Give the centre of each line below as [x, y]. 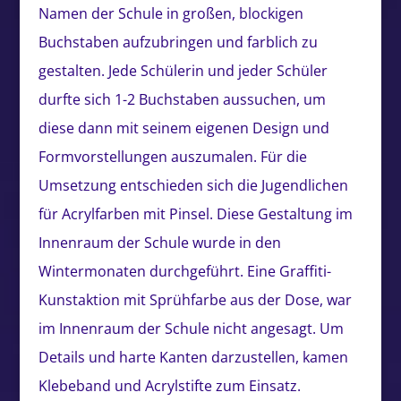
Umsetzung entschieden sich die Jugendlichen [193, 185]
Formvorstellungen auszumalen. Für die [172, 156]
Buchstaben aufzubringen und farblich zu [178, 42]
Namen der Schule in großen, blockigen [171, 13]
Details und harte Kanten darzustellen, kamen [193, 357]
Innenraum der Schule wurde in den [159, 242]
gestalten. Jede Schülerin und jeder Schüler [183, 70]
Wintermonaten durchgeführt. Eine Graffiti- [184, 271]
